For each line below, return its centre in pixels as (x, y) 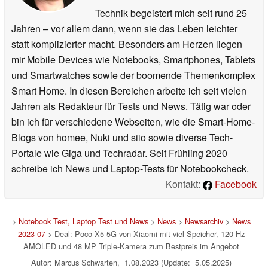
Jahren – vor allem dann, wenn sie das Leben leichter (124, 28)
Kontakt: (184, 184)
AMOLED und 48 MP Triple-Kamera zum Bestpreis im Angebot (131, 246)
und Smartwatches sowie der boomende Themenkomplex (133, 75)
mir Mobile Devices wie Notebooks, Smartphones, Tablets (133, 59)
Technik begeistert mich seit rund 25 (171, 13)
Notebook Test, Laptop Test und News (83, 221)
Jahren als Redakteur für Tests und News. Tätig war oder (131, 106)
